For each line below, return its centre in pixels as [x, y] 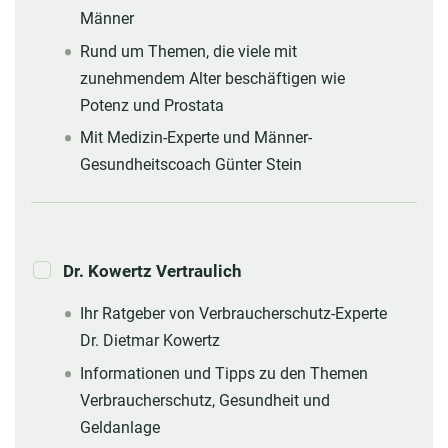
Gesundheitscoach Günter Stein [190, 165]
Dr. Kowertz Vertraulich [152, 271]
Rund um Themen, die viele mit [188, 51]
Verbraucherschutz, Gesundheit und [204, 400]
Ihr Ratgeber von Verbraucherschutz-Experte [233, 314]
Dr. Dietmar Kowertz [149, 341]
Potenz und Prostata [151, 105]
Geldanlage [119, 427]
